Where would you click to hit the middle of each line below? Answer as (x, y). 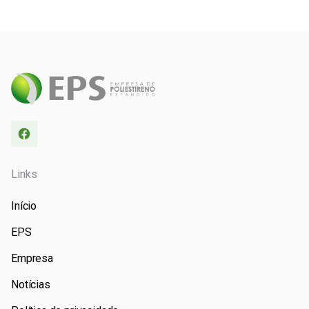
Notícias (31, 285)
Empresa (32, 259)
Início (24, 206)
